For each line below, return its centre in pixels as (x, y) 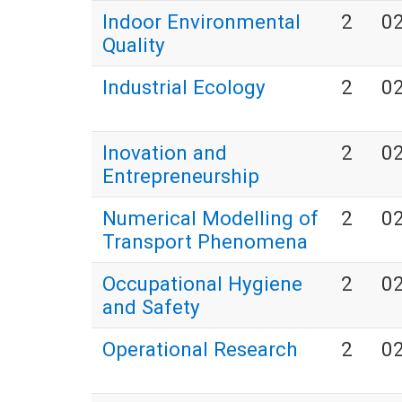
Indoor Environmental (201, 22)
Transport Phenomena (205, 242)
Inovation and (165, 153)
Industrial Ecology (184, 87)
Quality (134, 45)
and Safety (151, 307)
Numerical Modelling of (210, 218)
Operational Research (200, 350)
